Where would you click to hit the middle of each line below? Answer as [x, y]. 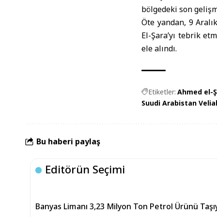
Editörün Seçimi [85, 169]
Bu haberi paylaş [68, 141]
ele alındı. [159, 48]
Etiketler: [162, 92]
